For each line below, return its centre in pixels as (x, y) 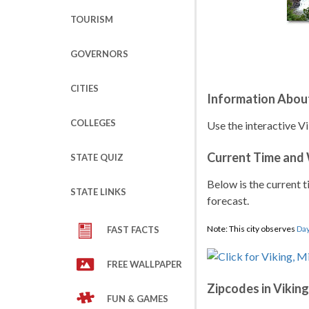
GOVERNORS (99, 54)
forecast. (228, 200)
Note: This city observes (252, 229)
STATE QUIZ (97, 157)
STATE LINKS (98, 192)
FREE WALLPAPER (144, 264)
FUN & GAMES (138, 299)
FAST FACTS (133, 230)
